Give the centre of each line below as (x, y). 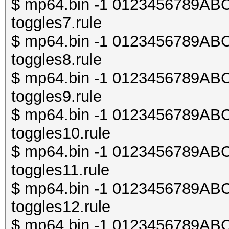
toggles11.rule (60, 170)
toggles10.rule (61, 133)
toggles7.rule (56, 23)
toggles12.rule (61, 207)
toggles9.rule (56, 96)
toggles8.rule (56, 60)
